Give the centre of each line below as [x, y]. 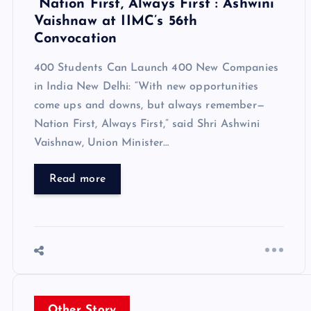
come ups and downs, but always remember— [149, 105]
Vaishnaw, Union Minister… [101, 143]
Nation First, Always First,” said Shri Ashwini [146, 124]
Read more [77, 179]
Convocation [75, 39]
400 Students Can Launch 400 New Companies [156, 68]
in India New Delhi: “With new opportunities [146, 86]
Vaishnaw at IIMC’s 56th [116, 21]
